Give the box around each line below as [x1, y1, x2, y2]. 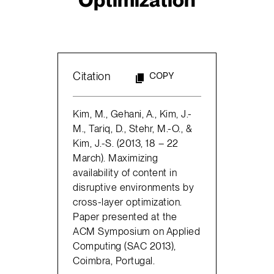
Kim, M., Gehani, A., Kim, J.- [73, 107, 192, 120]
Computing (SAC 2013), [73, 239, 176, 252]
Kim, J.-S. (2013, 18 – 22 [73, 136, 179, 149]
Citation [73, 70, 111, 83]
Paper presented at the [73, 210, 177, 223]
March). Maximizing [73, 151, 158, 164]
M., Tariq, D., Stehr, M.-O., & [73, 122, 193, 135]
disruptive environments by [73, 180, 194, 193]
